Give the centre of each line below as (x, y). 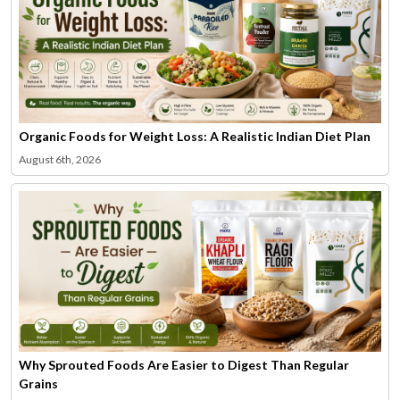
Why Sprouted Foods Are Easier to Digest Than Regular (184, 364)
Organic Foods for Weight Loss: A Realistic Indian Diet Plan (195, 136)
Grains (38, 383)
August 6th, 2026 (60, 159)
